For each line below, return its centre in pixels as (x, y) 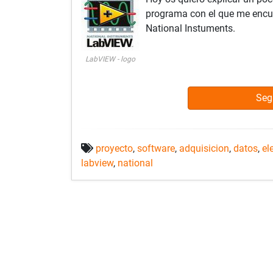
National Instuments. (190, 28)
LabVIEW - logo (110, 59)
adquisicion (204, 148)
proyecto (114, 148)
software (156, 148)
